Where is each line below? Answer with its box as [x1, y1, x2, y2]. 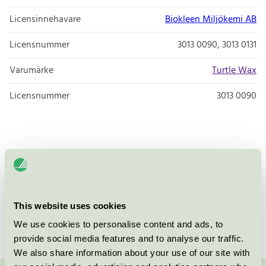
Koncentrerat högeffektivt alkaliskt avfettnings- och [9, 151, 245, 169]
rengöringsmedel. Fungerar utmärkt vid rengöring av [9, 167, 246, 185]
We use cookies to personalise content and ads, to [14, 219, 223, 229]
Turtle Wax [212, 62, 256, 78]
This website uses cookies [14, 200, 126, 211]
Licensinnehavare [9, 11, 81, 27]
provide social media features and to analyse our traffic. [14, 233, 244, 243]
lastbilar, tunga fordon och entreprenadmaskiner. [9, 183, 230, 201]
